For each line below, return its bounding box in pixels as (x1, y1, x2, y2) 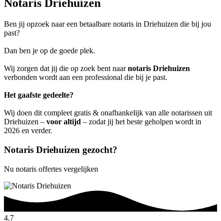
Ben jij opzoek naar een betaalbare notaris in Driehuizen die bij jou (4, 20, 211, 29)
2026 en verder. (4, 126, 52, 135)
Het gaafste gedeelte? (4, 91, 74, 100)
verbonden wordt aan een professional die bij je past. (4, 73, 167, 82)
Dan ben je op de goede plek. (4, 46, 95, 55)
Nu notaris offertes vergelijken (4, 164, 98, 173)
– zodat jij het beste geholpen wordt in (81, 117, 201, 126)
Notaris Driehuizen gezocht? (4, 144, 117, 155)
